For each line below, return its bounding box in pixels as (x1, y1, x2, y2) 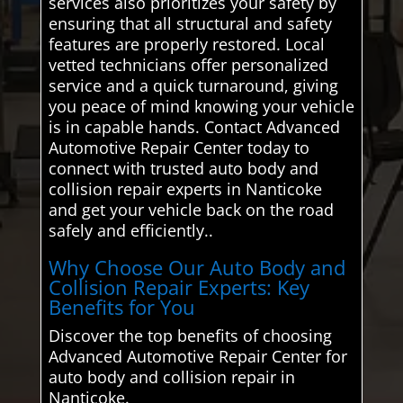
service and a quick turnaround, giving (48, 74, 338, 96)
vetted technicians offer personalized (48, 53, 328, 76)
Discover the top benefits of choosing (48, 324, 332, 346)
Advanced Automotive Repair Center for (48, 345, 347, 367)
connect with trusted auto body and (48, 157, 318, 179)
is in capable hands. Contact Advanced (48, 115, 340, 138)
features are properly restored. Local (48, 32, 325, 55)
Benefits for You (48, 292, 195, 320)
